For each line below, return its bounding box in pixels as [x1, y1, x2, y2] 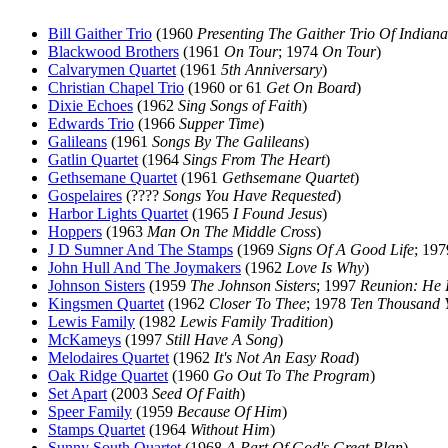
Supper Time [179, 115, 259, 132]
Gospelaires [48, 187, 122, 204]
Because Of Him [177, 403, 282, 420]
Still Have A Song [166, 331, 278, 348]
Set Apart [48, 385, 107, 402]
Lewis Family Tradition [180, 313, 328, 330]
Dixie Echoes [48, 97, 133, 114]
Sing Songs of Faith [178, 97, 302, 114]
